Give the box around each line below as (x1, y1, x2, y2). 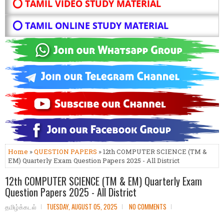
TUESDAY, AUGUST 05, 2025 (46, 201, 117, 212)
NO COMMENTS (129, 201, 166, 212)
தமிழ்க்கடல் (5, 201, 36, 212)
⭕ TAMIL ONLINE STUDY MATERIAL (12, 19, 168, 32)
